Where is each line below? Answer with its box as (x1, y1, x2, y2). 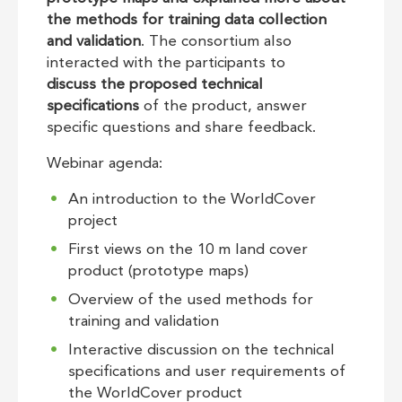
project (68, 214, 118, 229)
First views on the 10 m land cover (68, 242, 308, 258)
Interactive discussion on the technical (68, 343, 335, 358)
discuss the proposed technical (47, 77, 263, 92)
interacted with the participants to (47, 56, 285, 71)
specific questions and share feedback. (47, 120, 316, 135)
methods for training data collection (75, 13, 327, 28)
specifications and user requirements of (68, 364, 345, 380)
